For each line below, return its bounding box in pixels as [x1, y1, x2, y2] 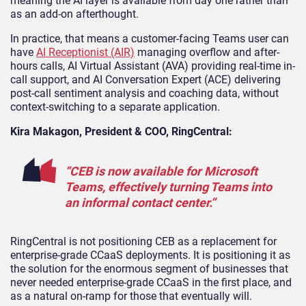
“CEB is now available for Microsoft [65, 164, 258, 179]
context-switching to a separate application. [10, 100, 220, 114]
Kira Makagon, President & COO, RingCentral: [10, 125, 232, 139]
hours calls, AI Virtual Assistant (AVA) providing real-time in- [10, 59, 295, 73]
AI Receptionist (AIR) [36, 46, 135, 59]
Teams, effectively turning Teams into [65, 180, 272, 195]
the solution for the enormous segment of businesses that [10, 262, 288, 276]
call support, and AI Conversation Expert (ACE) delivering [10, 73, 281, 87]
